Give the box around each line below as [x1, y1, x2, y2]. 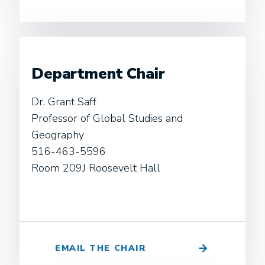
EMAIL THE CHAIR [55, 243, 146, 254]
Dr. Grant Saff [31, 95, 96, 109]
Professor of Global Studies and [31, 111, 183, 125]
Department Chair [31, 63, 165, 84]
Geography [31, 128, 84, 142]
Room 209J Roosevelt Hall [31, 161, 160, 175]
